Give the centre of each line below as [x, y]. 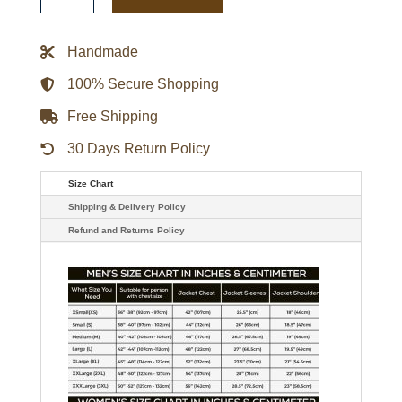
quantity [66, 40]
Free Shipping [112, 116]
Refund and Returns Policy [126, 230]
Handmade [102, 51]
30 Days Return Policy [138, 148]
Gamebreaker [81, 13]
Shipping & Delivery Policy [127, 206]
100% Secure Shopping [143, 83]
